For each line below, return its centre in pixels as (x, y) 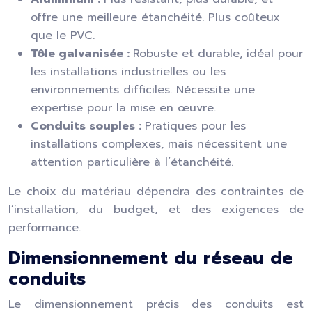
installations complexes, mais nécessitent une (159, 144)
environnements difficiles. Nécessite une (143, 90)
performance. (45, 228)
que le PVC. (63, 36)
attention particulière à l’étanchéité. (132, 162)
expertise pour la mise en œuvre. (123, 108)
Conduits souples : (88, 126)
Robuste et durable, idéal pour (218, 54)
